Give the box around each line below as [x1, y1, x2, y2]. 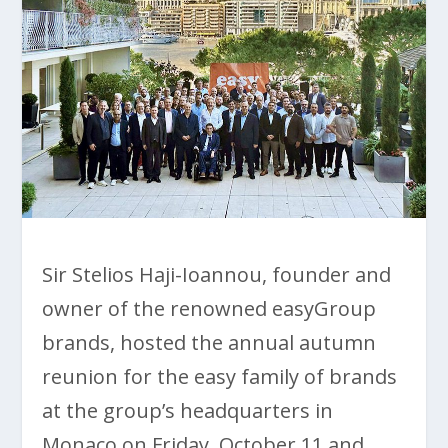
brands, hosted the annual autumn [42, 328, 377, 356]
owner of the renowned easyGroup [42, 294, 377, 322]
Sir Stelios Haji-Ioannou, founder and [42, 260, 392, 288]
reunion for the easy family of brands [42, 362, 398, 390]
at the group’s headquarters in [42, 396, 334, 424]
